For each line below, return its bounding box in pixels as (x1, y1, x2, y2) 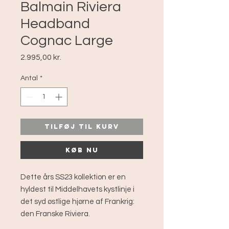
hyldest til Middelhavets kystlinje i (20, 186, 134, 194)
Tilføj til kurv (44, 123, 120, 131)
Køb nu (65, 146, 99, 154)
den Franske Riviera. (20, 210, 90, 218)
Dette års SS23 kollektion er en (20, 173, 126, 181)
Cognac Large (20, 33, 113, 49)
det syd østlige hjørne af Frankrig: (20, 198, 134, 206)
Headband (20, 16, 90, 32)
